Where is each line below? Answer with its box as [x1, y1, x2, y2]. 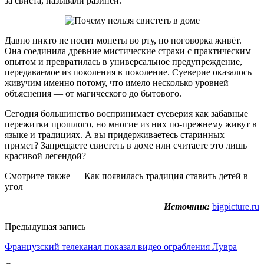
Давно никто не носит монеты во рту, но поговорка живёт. [5, 35, 242, 46]
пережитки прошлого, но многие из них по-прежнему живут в [5, 119, 257, 130]
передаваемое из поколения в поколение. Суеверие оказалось [5, 67, 252, 78]
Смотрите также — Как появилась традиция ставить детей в [5, 171, 248, 181]
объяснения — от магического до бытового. [5, 88, 181, 99]
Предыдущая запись [5, 222, 85, 232]
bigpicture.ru [212, 202, 259, 212]
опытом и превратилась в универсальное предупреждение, [5, 57, 242, 67]
